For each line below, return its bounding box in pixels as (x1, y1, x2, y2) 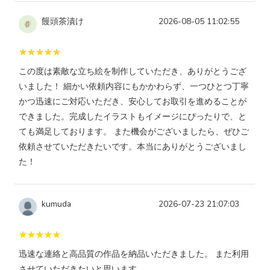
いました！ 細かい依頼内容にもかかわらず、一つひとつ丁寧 (19, 81, 249, 93)
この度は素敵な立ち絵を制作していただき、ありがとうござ (19, 66, 246, 78)
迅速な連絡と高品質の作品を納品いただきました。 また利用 (19, 248, 249, 260)
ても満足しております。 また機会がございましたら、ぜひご (19, 126, 249, 138)
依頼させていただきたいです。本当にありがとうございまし (19, 141, 246, 153)
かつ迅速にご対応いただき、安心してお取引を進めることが (19, 96, 246, 108)
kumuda (42, 198, 71, 210)
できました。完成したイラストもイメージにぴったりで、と (19, 111, 246, 123)
